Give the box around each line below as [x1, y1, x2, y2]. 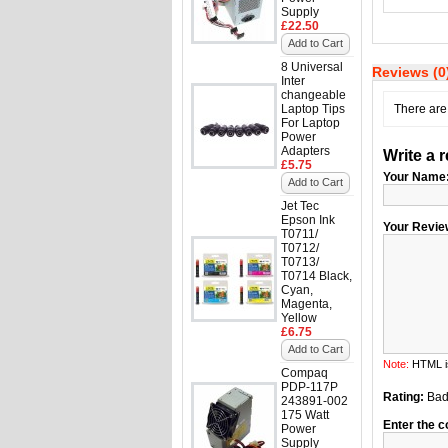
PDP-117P [281, 380, 338, 394]
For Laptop [281, 116, 340, 130]
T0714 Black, [281, 269, 352, 283]
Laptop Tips [281, 102, 345, 116]
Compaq [281, 366, 328, 380]
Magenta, [281, 297, 332, 311]
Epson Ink [281, 213, 335, 227]
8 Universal [281, 60, 343, 74]
